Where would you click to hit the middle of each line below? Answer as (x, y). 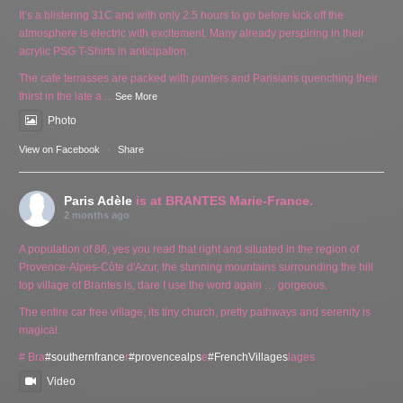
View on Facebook (60, 149)
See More (137, 96)
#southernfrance (85, 357)
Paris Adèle (99, 200)
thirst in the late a (61, 96)
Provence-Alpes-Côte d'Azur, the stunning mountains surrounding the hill (197, 267)
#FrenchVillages (248, 357)
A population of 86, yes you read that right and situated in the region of (189, 249)
